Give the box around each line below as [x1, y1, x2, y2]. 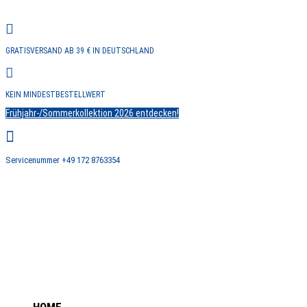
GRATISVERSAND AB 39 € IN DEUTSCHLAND [5, 46, 154, 56]
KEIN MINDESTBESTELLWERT [5, 90, 106, 99]
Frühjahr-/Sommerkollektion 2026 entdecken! [5, 108, 179, 119]
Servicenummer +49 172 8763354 [5, 155, 120, 165]
